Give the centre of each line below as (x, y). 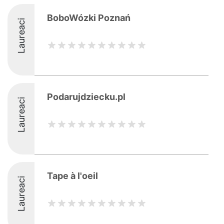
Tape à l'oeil (72, 176)
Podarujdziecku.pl (86, 97)
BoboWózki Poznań (89, 18)
